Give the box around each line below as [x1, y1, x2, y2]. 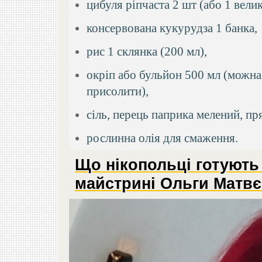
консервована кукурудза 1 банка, [87, 21, 258, 35]
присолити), [87, 84, 149, 98]
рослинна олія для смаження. [87, 131, 239, 145]
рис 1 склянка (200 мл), [87, 44, 208, 58]
